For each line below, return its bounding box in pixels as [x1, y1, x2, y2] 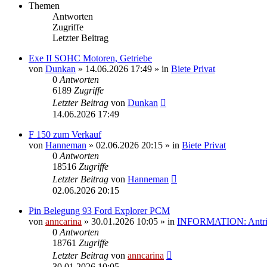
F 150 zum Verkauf [29, 129, 101, 139]
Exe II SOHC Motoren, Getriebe [29, 52, 152, 63]
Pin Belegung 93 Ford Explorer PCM [29, 205, 170, 216]
